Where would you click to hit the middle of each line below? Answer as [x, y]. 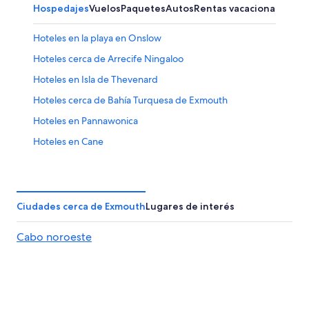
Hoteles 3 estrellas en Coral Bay [100, 162]
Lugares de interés [190, 206]
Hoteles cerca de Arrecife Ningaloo [108, 58]
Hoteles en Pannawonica [86, 120]
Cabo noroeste [54, 237]
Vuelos [105, 8]
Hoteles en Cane [68, 141]
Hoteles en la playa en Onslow [97, 38]
